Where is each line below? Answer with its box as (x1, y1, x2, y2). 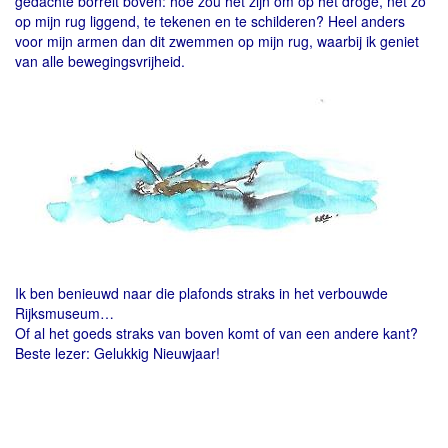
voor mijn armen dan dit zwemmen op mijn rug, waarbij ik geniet (15, 31, 419, 51)
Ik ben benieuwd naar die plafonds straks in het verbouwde (15, 283, 388, 303)
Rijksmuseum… (15, 303, 114, 323)
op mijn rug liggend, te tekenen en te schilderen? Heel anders (15, 11, 405, 31)
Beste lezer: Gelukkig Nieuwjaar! (15, 343, 220, 363)
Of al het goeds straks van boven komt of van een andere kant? (15, 323, 418, 343)
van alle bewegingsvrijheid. (15, 51, 189, 71)
